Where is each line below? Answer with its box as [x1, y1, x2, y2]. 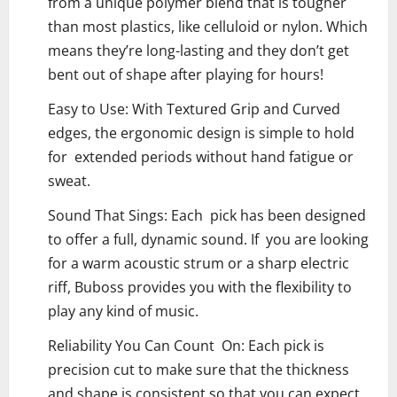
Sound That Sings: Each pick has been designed [48, 206, 366, 226]
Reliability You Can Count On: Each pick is [48, 336, 324, 356]
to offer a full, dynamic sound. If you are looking [48, 230, 369, 250]
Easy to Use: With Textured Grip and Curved [48, 99, 340, 120]
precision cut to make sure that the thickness [48, 360, 349, 380]
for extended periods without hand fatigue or [48, 147, 354, 167]
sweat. [48, 171, 90, 191]
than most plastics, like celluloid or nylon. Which [48, 17, 368, 37]
